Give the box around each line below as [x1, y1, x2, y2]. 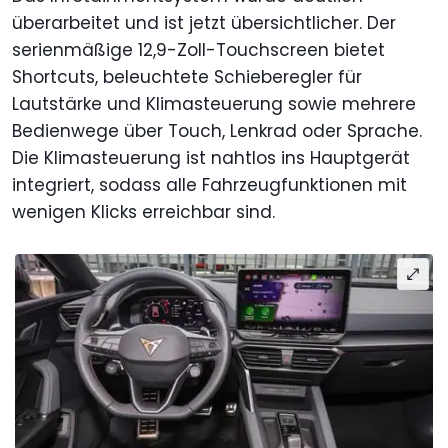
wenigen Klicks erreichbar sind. [12, 200, 275, 225]
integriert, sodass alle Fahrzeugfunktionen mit [12, 173, 407, 198]
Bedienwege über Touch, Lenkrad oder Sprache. [12, 119, 422, 144]
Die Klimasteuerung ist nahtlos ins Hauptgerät [12, 146, 410, 171]
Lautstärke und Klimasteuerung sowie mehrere [12, 92, 416, 117]
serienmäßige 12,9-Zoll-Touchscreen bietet [12, 38, 385, 63]
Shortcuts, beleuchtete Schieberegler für [12, 65, 362, 90]
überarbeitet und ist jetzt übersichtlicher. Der [12, 11, 396, 36]
